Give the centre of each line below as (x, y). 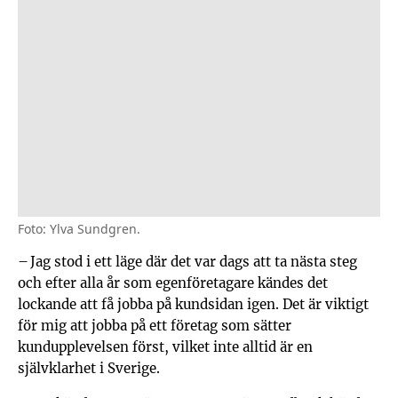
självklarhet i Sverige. (89, 368)
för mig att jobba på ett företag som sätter (155, 326)
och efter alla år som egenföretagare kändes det (173, 283)
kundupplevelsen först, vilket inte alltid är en (165, 347)
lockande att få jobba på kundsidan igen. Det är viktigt (193, 304)
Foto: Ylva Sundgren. (79, 229)
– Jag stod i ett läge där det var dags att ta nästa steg (187, 262)
